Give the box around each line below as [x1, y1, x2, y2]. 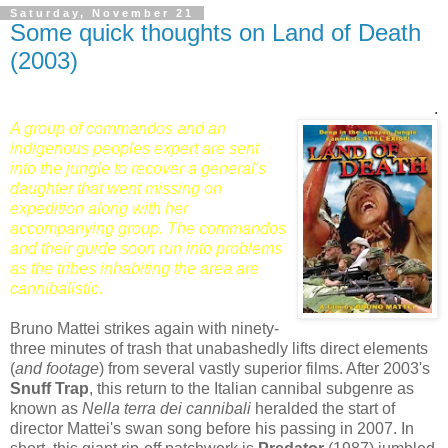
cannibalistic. [10, 280, 103, 298]
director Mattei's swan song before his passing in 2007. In [10, 420, 414, 438]
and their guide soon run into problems [10, 240, 282, 258]
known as [10, 400, 82, 418]
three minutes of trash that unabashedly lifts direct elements [10, 340, 428, 358]
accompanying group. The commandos [10, 220, 286, 238]
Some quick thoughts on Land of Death [10, 19, 421, 47]
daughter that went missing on [10, 180, 222, 198]
